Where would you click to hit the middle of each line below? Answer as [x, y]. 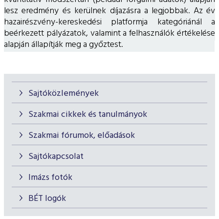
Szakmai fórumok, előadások [82, 135]
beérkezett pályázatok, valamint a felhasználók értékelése [109, 33]
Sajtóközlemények [64, 93]
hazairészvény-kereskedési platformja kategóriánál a [109, 22]
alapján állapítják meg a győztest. [109, 44]
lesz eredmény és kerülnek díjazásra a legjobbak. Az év [109, 11]
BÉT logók [47, 198]
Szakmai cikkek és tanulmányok [88, 114]
